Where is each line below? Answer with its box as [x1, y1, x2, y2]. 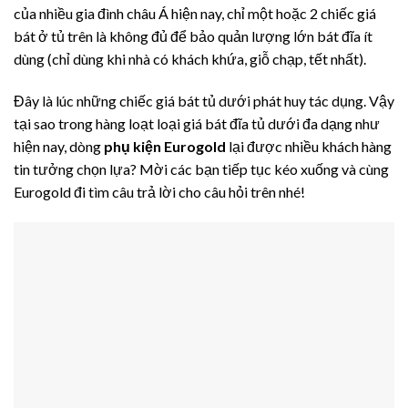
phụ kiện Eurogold [104, 137, 226, 155]
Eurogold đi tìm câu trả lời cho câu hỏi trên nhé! [14, 182, 305, 200]
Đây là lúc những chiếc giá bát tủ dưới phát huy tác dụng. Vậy [14, 91, 394, 109]
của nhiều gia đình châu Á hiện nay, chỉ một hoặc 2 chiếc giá [14, 5, 376, 23]
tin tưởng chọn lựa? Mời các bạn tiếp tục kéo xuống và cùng [14, 159, 389, 178]
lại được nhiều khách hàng [226, 137, 392, 155]
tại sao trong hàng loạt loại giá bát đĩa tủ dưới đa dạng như [14, 114, 380, 132]
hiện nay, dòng [14, 137, 104, 155]
